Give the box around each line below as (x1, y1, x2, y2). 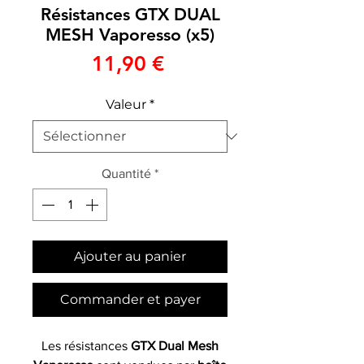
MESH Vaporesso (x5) (45, 24, 214, 45)
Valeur (106, 96, 146, 112)
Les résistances (41, 338, 131, 353)
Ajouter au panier (74, 248, 186, 264)
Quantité (102, 166, 151, 180)
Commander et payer (59, 291, 201, 307)
